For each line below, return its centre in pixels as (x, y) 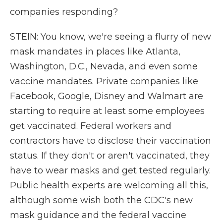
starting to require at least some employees (107, 111)
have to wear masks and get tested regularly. (110, 170)
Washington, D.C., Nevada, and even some (104, 66)
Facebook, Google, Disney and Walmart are (107, 96)
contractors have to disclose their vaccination (111, 141)
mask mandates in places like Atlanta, (95, 52)
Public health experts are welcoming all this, (109, 185)
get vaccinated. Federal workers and (91, 126)
